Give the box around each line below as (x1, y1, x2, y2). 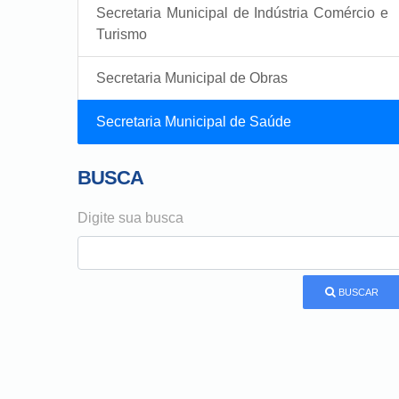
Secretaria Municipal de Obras (96, 70, 288, 86)
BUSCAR (336, 287, 379, 298)
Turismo (96, 27, 147, 43)
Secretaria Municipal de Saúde (96, 114, 291, 130)
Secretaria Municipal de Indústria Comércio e (96, 5, 388, 21)
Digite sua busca (77, 210, 183, 226)
